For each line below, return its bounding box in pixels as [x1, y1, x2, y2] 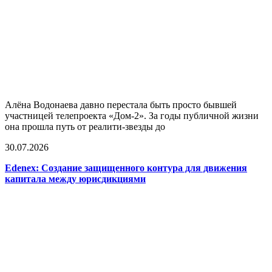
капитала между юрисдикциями [5, 174, 146, 185]
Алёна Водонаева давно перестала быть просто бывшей [5, 100, 237, 110]
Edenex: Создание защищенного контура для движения [5, 163, 247, 174]
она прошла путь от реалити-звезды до [5, 121, 165, 132]
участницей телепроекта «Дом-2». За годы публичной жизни [5, 110, 259, 121]
